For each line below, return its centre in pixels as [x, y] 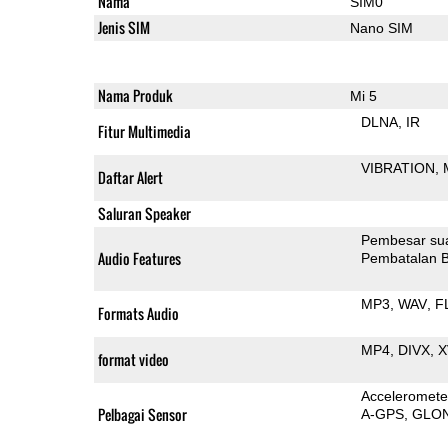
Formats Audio [138, 313]
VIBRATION [398, 167]
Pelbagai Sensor [142, 414]
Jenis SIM [123, 27]
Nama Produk [135, 95]
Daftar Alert [130, 177]
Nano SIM [381, 27]
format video [133, 359]
